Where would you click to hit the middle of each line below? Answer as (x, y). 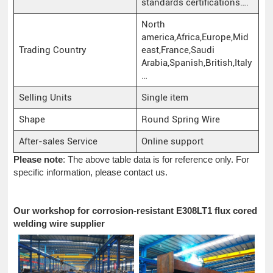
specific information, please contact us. (91, 172)
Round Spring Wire (180, 119)
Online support (172, 141)
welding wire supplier (59, 223)
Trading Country (52, 50)
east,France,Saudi (178, 50)
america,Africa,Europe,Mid (195, 37)
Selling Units (45, 97)
